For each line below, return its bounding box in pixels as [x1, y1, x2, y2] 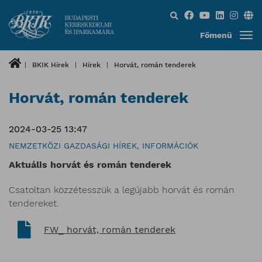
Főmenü [199, 30, 232, 40]
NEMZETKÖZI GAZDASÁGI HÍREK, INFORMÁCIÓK [9, 140, 198, 150]
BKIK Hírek [32, 60, 69, 69]
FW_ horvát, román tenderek [44, 224, 175, 236]
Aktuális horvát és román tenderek [9, 159, 171, 171]
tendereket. [9, 198, 59, 209]
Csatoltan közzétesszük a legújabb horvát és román [9, 184, 235, 196]
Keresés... [158, 8, 204, 19]
